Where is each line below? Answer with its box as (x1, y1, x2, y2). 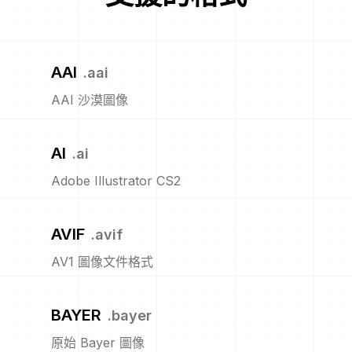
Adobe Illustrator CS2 (51, 173, 181, 189)
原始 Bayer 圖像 (51, 335, 145, 350)
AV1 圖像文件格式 (51, 254, 153, 269)
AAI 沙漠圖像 (51, 92, 128, 108)
